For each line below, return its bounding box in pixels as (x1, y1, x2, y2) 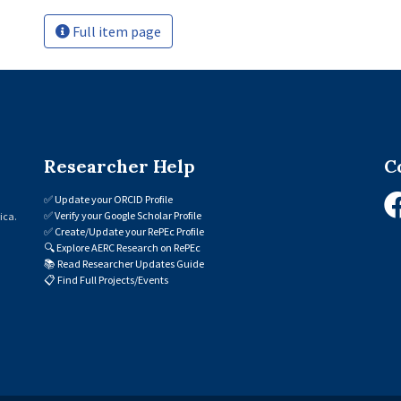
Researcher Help (44, 155, 195, 177)
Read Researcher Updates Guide (57, 257, 204, 270)
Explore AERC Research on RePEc (56, 241, 200, 254)
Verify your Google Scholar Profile (55, 209, 201, 222)
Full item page (70, 22, 161, 40)
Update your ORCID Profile (55, 192, 173, 206)
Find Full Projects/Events (57, 273, 168, 286)
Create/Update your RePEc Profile (55, 225, 204, 238)
